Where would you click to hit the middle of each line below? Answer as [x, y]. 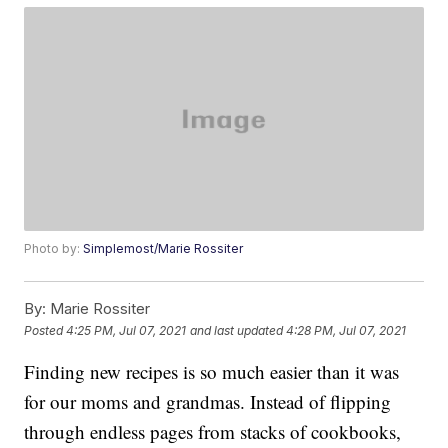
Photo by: [54, 249]
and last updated [237, 330]
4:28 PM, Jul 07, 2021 [346, 330]
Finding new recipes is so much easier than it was [212, 372]
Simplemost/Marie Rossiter [163, 249]
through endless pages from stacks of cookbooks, [213, 432]
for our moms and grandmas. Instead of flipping [208, 402]
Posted [45, 330]
